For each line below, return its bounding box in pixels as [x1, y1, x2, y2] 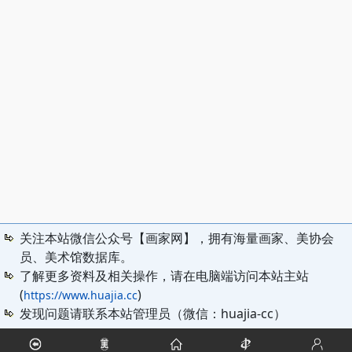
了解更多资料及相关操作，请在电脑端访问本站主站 [20, 266, 309, 284]
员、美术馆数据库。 [20, 247, 133, 266]
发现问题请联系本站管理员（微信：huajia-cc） [20, 304, 286, 322]
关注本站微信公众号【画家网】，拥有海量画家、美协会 [20, 229, 334, 247]
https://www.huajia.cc [24, 287, 137, 302]
